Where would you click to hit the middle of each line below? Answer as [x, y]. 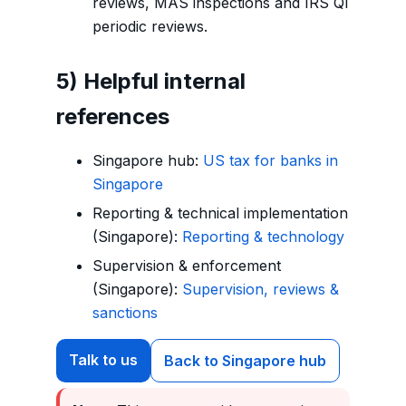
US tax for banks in [271, 161]
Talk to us [103, 360]
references [113, 117]
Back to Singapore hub [245, 361]
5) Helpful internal [151, 82]
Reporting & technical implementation [220, 213]
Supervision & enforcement [187, 266]
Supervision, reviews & [261, 290]
